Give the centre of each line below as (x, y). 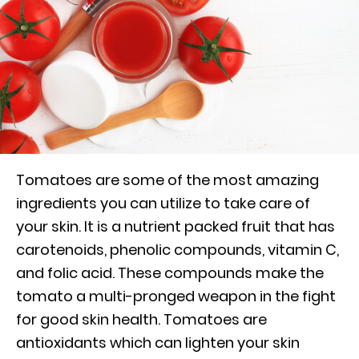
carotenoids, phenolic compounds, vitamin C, (177, 250)
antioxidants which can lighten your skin (158, 343)
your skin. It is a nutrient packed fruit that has (175, 227)
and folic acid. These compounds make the (170, 273)
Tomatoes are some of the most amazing (167, 180)
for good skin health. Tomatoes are (141, 320)
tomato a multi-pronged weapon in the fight (176, 296)
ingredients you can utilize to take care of (163, 204)
